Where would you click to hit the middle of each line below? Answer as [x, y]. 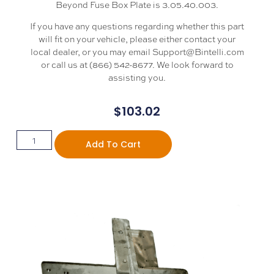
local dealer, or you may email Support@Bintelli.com [137, 51]
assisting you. [137, 77]
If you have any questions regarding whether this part [137, 25]
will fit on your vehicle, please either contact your [137, 38]
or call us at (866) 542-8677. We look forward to [137, 64]
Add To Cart [113, 144]
